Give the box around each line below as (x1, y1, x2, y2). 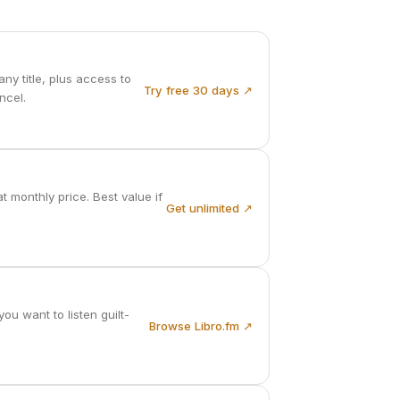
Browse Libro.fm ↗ (149, 318, 253, 333)
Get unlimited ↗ (166, 200, 253, 215)
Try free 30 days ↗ (144, 82, 253, 97)
